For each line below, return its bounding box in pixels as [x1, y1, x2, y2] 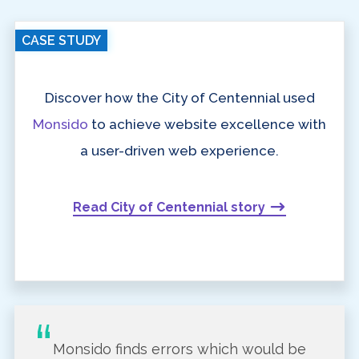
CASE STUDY [21, 33, 101, 49]
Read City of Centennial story [73, 200, 265, 216]
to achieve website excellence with [88, 116, 326, 133]
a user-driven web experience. [80, 143, 279, 159]
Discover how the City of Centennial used [44, 90, 315, 107]
